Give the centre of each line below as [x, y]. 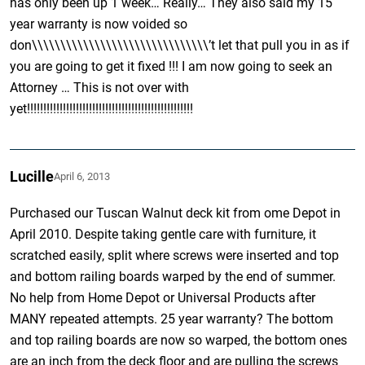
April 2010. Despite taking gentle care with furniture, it [163, 234]
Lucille [32, 176]
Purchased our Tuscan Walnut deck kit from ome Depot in [176, 213]
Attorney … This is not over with [100, 87]
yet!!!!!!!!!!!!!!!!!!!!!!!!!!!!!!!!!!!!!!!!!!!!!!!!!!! [102, 108]
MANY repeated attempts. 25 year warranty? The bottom [172, 319]
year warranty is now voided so [99, 24]
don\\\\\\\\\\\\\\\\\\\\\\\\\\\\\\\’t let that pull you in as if [180, 45]
